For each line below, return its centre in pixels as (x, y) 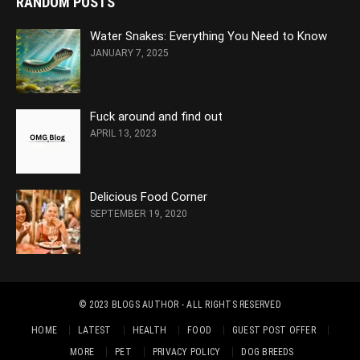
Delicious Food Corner (149, 196)
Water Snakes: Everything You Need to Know (209, 36)
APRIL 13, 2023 (123, 133)
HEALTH (149, 330)
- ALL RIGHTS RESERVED (230, 304)
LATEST (95, 330)
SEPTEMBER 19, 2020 (139, 213)
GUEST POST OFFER (274, 330)
